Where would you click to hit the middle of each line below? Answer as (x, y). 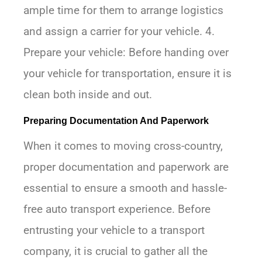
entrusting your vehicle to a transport (114, 230)
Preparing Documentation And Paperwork (116, 121)
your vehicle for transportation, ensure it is (127, 74)
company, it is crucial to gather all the (116, 251)
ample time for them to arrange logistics (123, 11)
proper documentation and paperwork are (126, 167)
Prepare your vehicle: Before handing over (126, 53)
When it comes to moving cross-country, (123, 146)
